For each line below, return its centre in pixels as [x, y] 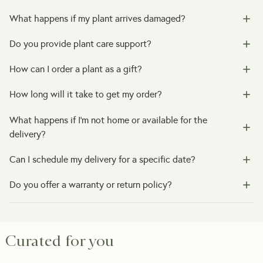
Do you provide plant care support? [80, 43]
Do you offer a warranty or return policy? [91, 184]
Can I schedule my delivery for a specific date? [102, 159]
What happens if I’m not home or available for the [108, 120]
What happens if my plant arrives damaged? [97, 18]
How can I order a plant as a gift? [76, 69]
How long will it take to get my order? [86, 95]
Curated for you [59, 240]
